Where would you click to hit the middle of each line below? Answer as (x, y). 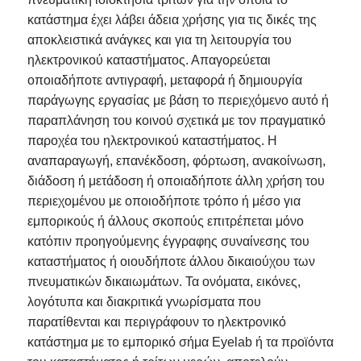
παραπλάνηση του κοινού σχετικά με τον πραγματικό (176, 120)
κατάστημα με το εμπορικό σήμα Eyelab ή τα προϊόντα (180, 342)
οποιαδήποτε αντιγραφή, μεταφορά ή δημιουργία (164, 80)
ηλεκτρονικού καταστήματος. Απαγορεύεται (149, 60)
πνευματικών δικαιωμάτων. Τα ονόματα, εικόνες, (164, 281)
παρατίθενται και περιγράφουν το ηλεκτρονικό (156, 322)
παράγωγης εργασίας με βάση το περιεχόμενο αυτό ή (178, 100)
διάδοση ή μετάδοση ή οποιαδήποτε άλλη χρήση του (176, 180)
